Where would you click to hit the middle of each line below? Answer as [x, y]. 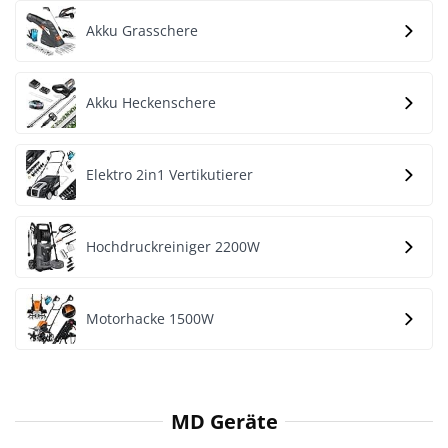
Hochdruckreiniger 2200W [173, 246]
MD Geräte [224, 421]
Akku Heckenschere [151, 102]
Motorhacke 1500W [150, 318]
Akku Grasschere [142, 30]
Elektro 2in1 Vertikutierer [169, 174]
